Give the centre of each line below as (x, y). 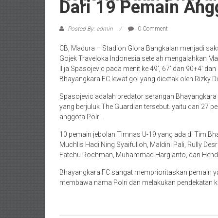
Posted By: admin (90, 28)
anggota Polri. (81, 117)
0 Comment (152, 28)
